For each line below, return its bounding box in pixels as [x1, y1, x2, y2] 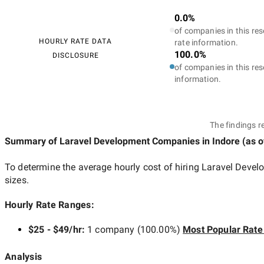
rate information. [174, 37, 238, 47]
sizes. [5, 174, 29, 186]
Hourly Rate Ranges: [5, 199, 94, 210]
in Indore [200, 135, 240, 147]
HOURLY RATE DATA [39, 37, 112, 45]
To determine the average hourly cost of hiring [5, 161, 202, 173]
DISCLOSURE [52, 51, 99, 60]
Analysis [5, 250, 42, 262]
